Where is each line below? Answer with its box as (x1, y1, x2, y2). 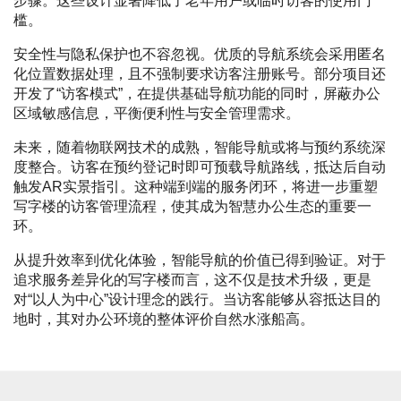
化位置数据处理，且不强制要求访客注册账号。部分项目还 (13, 66, 386, 82)
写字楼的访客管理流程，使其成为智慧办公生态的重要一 (13, 199, 371, 215)
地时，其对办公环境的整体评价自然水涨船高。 (13, 311, 314, 328)
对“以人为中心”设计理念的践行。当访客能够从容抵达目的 (13, 292, 380, 308)
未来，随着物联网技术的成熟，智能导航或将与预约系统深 (13, 140, 386, 156)
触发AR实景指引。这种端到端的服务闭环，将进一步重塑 (13, 179, 378, 195)
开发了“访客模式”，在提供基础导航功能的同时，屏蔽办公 (13, 86, 380, 102)
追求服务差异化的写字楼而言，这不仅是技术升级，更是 (13, 272, 371, 288)
